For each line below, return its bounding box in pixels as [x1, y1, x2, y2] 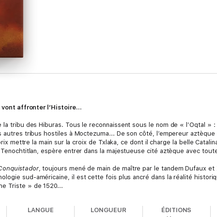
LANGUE [28, 206, 54, 214]
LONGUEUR [91, 206, 126, 214]
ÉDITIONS [161, 206, 192, 214]
